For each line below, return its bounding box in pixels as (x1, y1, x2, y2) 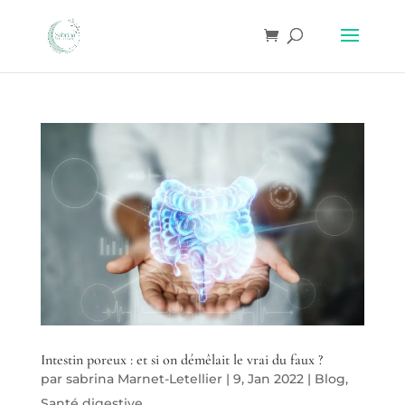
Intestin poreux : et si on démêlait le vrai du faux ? (40, 350, 323, 369)
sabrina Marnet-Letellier (65, 370, 222, 387)
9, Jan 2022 (232, 370, 304, 387)
